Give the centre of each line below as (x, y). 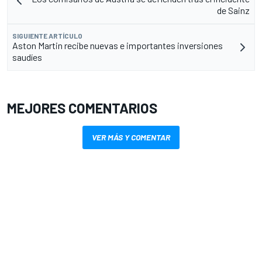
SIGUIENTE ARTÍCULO (47, 35)
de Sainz (233, 10)
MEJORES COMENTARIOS (82, 108)
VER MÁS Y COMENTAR (131, 137)
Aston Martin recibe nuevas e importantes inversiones (118, 45)
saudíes (27, 57)
